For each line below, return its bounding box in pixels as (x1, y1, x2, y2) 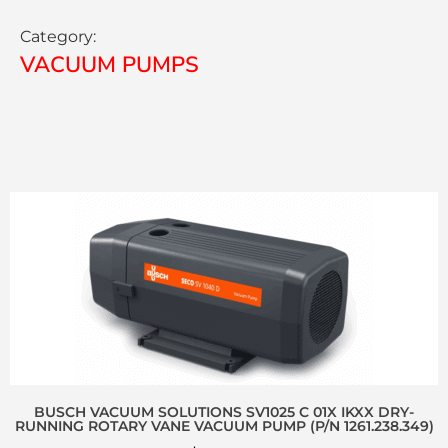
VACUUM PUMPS (20, 49, 199, 80)
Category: (20, 26, 96, 46)
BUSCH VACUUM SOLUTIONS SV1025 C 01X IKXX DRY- (34, 402, 414, 421)
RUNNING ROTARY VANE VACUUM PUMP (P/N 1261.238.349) (14, 416, 434, 435)
